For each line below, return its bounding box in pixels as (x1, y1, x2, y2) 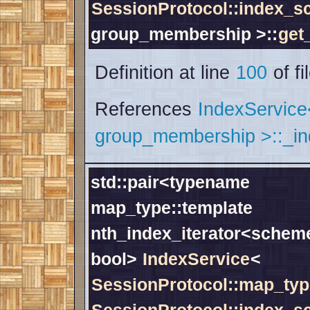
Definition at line (95, 62, 235, 84)
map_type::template (91, 198, 253, 218)
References (95, 99, 197, 120)
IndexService (143, 249, 250, 269)
